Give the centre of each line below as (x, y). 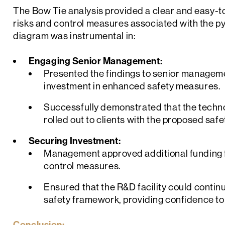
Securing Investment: (75, 141)
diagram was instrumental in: (75, 36)
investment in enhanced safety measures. (132, 86)
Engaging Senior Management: (95, 61)
